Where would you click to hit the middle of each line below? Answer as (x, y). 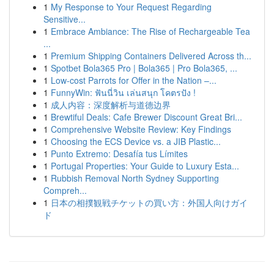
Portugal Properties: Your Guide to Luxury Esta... (145, 166)
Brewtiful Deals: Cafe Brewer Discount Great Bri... (146, 117)
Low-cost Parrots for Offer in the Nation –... (134, 80)
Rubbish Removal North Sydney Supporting (135, 178)
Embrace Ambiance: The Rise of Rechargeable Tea (150, 31)
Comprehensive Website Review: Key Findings (141, 129)
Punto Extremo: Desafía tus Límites (119, 154)
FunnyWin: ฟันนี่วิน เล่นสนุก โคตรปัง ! (123, 92)
